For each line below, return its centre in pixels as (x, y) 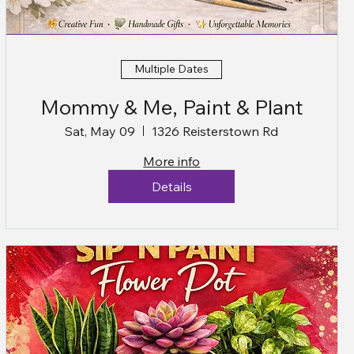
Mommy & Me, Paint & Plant (171, 107)
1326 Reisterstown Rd (215, 131)
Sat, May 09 (100, 131)
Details (171, 186)
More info (172, 161)
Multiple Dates (172, 69)
